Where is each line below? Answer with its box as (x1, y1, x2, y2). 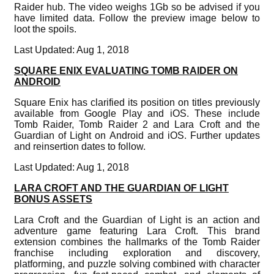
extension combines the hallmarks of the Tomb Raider (14, 236, 260, 247)
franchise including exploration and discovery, (14, 247, 260, 258)
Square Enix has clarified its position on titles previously (14, 97, 260, 108)
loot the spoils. (14, 23, 76, 34)
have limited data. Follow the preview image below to (14, 12, 260, 23)
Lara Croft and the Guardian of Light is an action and (14, 214, 260, 225)
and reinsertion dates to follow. (14, 141, 146, 152)
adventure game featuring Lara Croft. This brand (14, 225, 260, 236)
